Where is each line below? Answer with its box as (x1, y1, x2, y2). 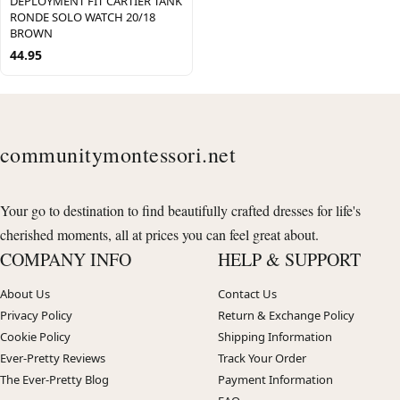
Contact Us (218, 286, 277, 303)
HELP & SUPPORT (218, 247, 361, 272)
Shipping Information (218, 329, 332, 346)
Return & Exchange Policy (218, 307, 354, 324)
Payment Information (218, 371, 333, 388)
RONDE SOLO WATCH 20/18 (10, 9, 155, 26)
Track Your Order (218, 350, 306, 367)
